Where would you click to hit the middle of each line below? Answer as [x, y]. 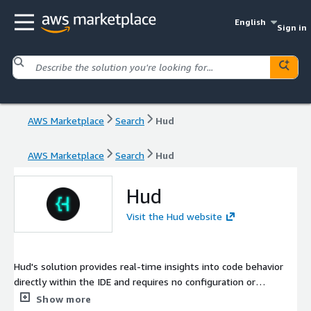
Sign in [292, 27]
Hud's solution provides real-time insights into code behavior [149, 266]
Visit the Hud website [174, 216]
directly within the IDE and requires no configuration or [135, 281]
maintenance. [43, 296]
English [251, 22]
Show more [64, 299]
